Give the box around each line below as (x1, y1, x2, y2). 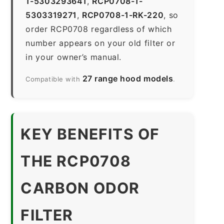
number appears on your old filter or (25, 37, 175, 48)
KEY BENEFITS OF (20, 124, 160, 143)
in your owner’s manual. (25, 51, 122, 62)
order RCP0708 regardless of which (25, 23, 172, 34)
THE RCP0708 (20, 151, 131, 170)
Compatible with (25, 74, 82, 83)
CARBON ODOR (20, 178, 140, 197)
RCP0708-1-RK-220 (82, 9, 164, 20)
